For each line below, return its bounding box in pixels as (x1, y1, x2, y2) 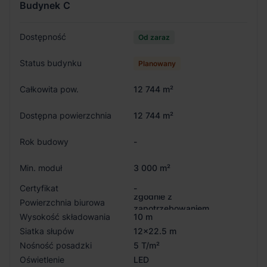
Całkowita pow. (20, 83, 79, 94)
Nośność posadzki (20, 240, 92, 250)
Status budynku (20, 57, 82, 68)
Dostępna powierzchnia (20, 110, 111, 120)
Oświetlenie (20, 254, 64, 265)
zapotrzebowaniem (133, 203, 209, 213)
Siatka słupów (20, 225, 74, 236)
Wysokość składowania (20, 211, 110, 222)
